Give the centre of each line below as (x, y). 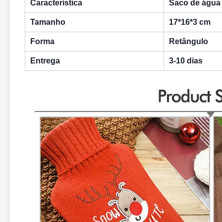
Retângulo (189, 41)
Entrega (45, 61)
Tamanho (48, 22)
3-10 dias (186, 61)
